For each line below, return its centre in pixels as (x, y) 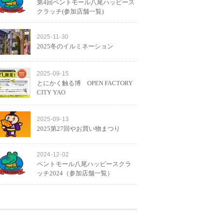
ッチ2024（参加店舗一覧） (75, 173)
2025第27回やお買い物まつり (78, 129)
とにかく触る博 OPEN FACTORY (85, 83)
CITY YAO (51, 92)
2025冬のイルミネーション (75, 46)
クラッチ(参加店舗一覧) (70, 11)
